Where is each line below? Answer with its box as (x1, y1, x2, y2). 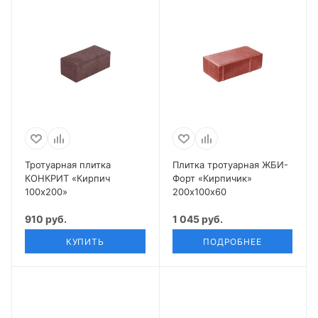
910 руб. (25, 213, 67, 226)
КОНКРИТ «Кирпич (25, 172, 110, 185)
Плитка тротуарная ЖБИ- (172, 159, 288, 171)
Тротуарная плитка (25, 159, 111, 171)
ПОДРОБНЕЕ (203, 236, 262, 248)
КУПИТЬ (65, 236, 104, 248)
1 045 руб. (172, 213, 223, 226)
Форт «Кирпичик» (172, 172, 252, 185)
